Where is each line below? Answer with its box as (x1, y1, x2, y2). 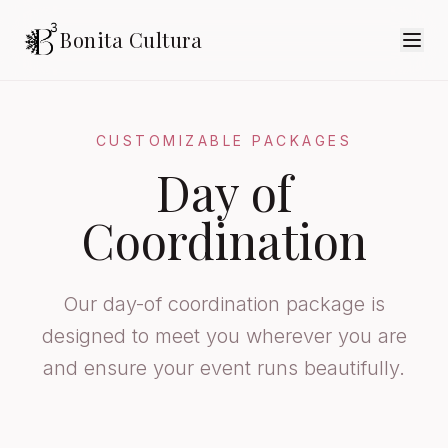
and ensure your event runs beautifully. (43, 356, 405, 380)
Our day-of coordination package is (63, 292, 385, 316)
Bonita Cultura (60, 26, 202, 53)
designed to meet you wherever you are (41, 324, 407, 348)
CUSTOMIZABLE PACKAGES (95, 132, 353, 149)
